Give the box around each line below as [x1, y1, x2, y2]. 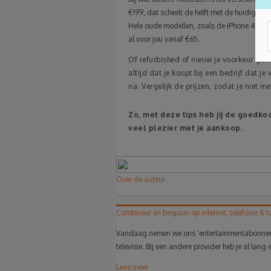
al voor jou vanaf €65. [128, 34, 200, 44]
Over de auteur [116, 174, 165, 184]
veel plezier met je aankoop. [128, 123, 243, 132]
